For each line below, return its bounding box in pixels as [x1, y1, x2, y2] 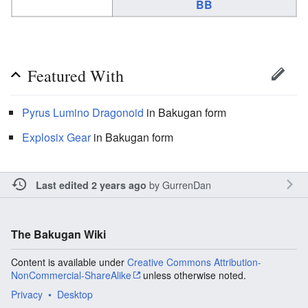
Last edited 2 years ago [35, 177, 146, 192]
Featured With [27, 64, 124, 87]
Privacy [11, 287, 43, 301]
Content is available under [11, 254, 127, 269]
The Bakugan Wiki [11, 225, 106, 242]
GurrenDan [162, 177, 211, 192]
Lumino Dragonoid [53, 104, 144, 120]
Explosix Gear [22, 129, 91, 145]
